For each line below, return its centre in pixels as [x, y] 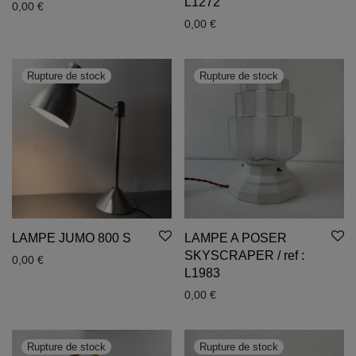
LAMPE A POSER [236, 238]
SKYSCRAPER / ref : [244, 255]
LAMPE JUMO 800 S [73, 238]
